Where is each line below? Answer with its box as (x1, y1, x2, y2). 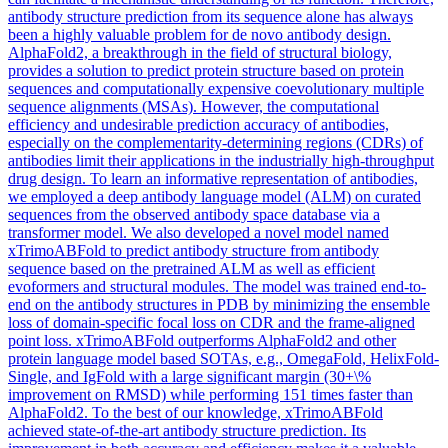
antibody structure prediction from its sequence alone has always (8, 7, 413, 25)
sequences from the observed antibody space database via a (8, 205, 380, 223)
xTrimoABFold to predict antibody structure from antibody (8, 241, 379, 259)
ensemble (371, 295, 430, 313)
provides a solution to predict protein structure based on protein (8, 61, 404, 79)
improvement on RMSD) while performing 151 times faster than (8, 385, 413, 403)
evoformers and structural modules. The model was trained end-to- (8, 277, 426, 295)
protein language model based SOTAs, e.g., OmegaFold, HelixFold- (8, 349, 439, 367)
